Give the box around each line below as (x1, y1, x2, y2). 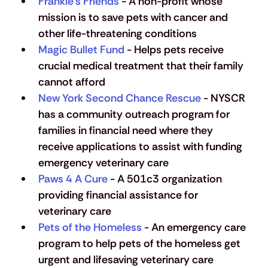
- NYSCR (200, 91, 248, 106)
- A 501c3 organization (107, 172, 224, 187)
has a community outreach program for (38, 107, 232, 122)
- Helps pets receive (124, 42, 226, 57)
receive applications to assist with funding (38, 139, 245, 154)
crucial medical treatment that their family (38, 59, 246, 74)
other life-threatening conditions (38, 26, 197, 41)
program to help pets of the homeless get (38, 236, 243, 251)
